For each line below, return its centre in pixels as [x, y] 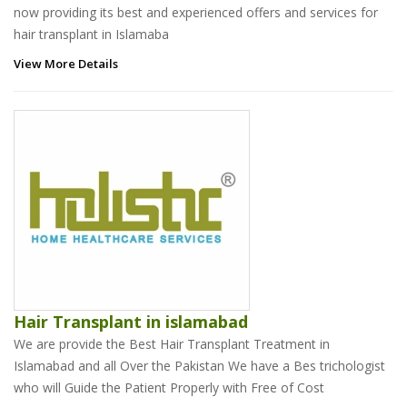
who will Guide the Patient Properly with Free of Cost [169, 387]
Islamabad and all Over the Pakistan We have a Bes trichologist [199, 365]
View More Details [66, 63]
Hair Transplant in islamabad [131, 321]
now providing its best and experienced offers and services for [196, 12]
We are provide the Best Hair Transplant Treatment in [172, 343]
